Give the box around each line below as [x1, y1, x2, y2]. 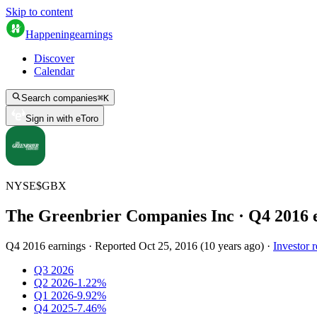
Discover [34, 52, 74, 64]
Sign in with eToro [25, 113, 98, 124]
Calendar [34, 65, 74, 77]
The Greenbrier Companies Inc [6, 206, 234, 225]
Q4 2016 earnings [6, 239, 86, 252]
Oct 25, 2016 [139, 239, 197, 252]
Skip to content [6, 6, 73, 18]
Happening [25, 28, 75, 40]
